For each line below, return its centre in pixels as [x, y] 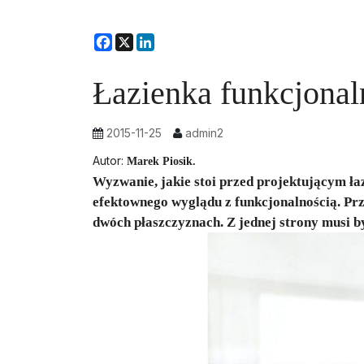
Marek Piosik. [161, 162]
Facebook [142, 40]
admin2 [204, 133]
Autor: [110, 161]
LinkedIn [181, 40]
